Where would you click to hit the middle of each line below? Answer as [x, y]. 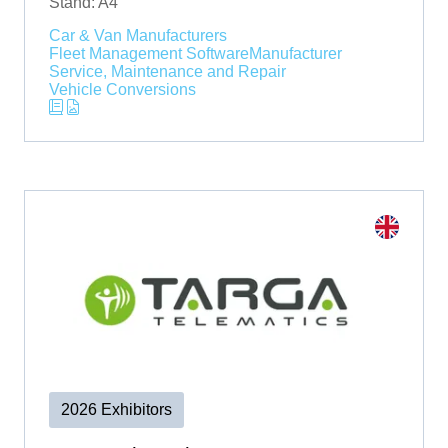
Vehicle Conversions [122, 89]
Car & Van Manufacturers [138, 35]
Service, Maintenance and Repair [167, 71]
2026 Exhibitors [116, 409]
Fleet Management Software [149, 53]
